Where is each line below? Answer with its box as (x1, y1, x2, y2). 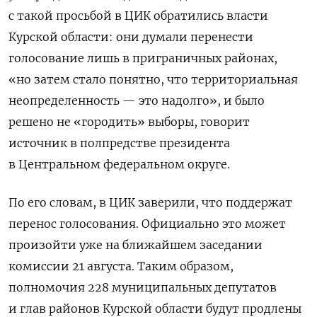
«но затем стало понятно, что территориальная (8, 72, 298, 87)
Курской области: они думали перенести (8, 30, 253, 45)
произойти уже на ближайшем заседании (8, 238, 263, 253)
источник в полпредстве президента (8, 136, 230, 151)
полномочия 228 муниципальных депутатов (8, 280, 277, 295)
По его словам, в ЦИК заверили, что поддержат (8, 195, 292, 210)
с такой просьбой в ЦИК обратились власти (8, 8, 268, 23)
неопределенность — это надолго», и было (8, 93, 265, 108)
